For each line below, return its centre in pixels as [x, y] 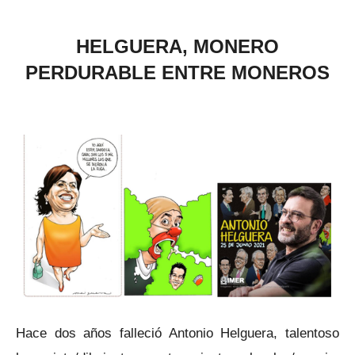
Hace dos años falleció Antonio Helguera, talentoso [177, 332]
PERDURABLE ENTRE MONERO [171, 73]
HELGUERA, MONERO [177, 46]
